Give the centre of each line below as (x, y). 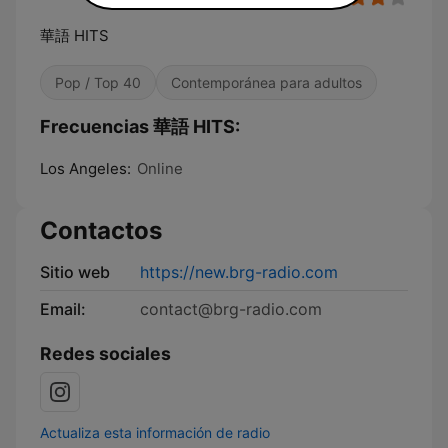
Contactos (101, 230)
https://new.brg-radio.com (239, 272)
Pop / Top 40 (98, 82)
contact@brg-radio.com (231, 309)
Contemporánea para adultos (266, 82)
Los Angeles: (85, 168)
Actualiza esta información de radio (155, 432)
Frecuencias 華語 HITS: (140, 126)
